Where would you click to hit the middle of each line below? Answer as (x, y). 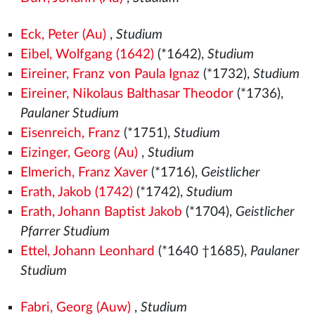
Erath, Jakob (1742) (76, 192)
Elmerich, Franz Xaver (84, 173)
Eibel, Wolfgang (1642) (87, 54)
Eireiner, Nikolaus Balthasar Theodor (127, 94)
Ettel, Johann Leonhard (87, 251)
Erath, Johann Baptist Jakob (101, 212)
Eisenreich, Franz (70, 133)
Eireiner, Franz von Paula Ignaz (110, 74)
